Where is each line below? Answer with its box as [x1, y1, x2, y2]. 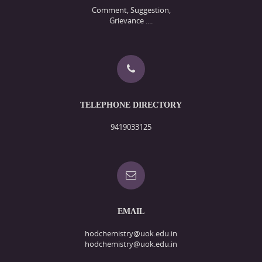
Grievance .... [109, 15, 153, 26]
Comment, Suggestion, [91, 5, 171, 16]
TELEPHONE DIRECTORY [80, 101, 182, 110]
